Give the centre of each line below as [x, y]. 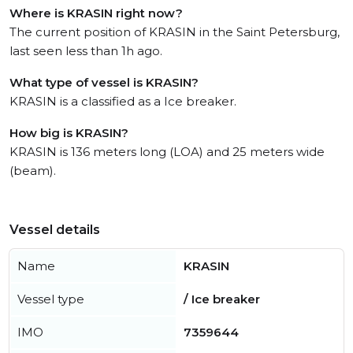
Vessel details [55, 230]
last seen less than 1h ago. [86, 51]
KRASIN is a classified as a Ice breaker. [123, 101]
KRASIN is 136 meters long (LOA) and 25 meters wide [167, 152]
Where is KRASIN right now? [96, 13]
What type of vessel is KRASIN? [104, 82]
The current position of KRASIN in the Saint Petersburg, [175, 32]
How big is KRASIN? [69, 133]
